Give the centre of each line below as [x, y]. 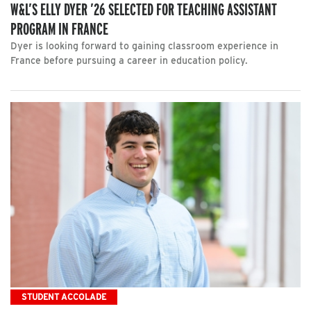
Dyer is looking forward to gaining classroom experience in [144, 45]
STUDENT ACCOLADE [64, 296]
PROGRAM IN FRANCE [59, 28]
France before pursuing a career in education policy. [129, 60]
